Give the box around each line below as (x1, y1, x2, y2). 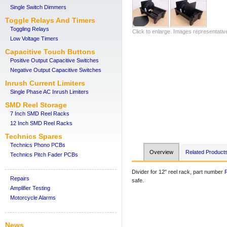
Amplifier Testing (10, 185, 50, 191)
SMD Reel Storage (5, 101, 67, 109)
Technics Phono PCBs (10, 142, 65, 148)
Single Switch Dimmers (10, 4, 66, 10)
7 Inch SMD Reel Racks (10, 110, 69, 117)
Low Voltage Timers (10, 35, 58, 42)
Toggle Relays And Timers (5, 16, 95, 24)
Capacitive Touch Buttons (5, 48, 95, 56)
